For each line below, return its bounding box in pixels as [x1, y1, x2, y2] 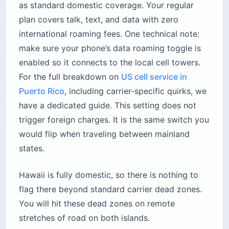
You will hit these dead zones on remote [19, 198, 175, 209]
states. [19, 143, 44, 154]
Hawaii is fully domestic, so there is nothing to [19, 170, 198, 180]
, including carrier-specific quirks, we [64, 86, 207, 97]
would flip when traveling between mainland [19, 129, 190, 140]
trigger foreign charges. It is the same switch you [19, 114, 209, 125]
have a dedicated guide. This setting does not [19, 100, 196, 111]
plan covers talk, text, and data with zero [19, 14, 178, 25]
